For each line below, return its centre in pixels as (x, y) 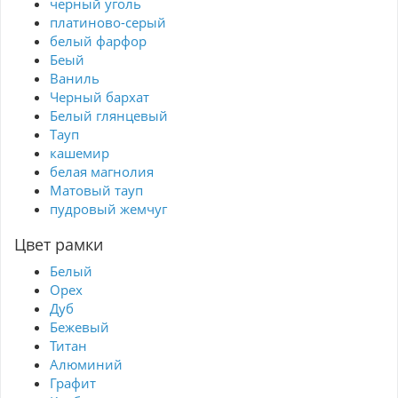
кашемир (80, 153)
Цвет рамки (59, 245)
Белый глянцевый (109, 116)
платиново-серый (108, 23)
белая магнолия (102, 172)
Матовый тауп (96, 191)
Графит (73, 383)
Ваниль (75, 79)
